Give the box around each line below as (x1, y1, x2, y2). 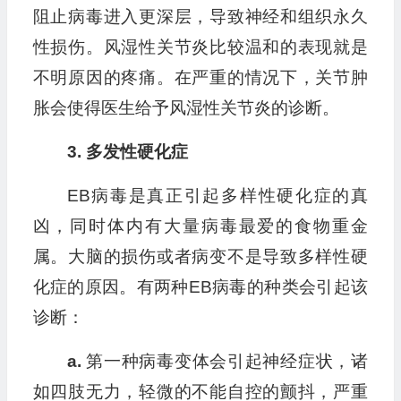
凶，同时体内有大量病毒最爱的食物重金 (32, 217, 368, 236)
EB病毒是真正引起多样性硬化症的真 (66, 186, 368, 206)
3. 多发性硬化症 (66, 142, 188, 162)
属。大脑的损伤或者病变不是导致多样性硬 (32, 247, 368, 267)
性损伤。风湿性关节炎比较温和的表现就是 (32, 38, 368, 57)
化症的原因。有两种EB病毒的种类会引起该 (32, 277, 368, 297)
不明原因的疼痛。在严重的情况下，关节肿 (32, 68, 368, 88)
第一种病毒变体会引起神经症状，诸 (81, 352, 368, 371)
